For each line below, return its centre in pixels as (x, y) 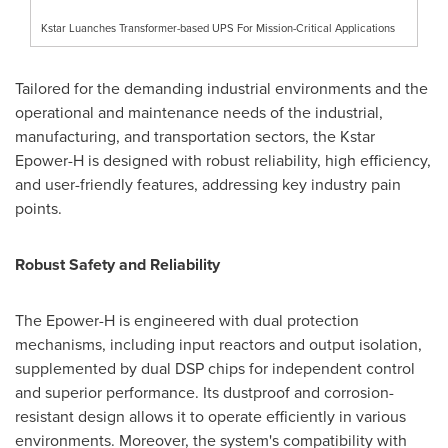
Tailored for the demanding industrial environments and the (221, 88)
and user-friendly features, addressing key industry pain (208, 184)
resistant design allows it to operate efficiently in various (210, 416)
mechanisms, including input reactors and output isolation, (218, 344)
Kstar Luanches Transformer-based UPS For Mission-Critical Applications (218, 27)
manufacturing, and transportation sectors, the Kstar (195, 136)
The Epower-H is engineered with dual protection (187, 320)
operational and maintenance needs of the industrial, (199, 112)
